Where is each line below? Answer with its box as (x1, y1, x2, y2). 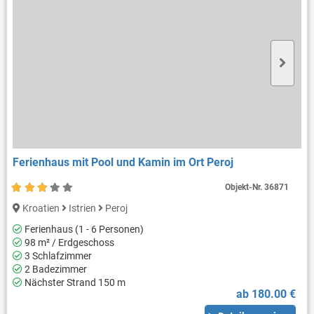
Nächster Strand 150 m (22, 276, 125, 288)
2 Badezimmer (22, 263, 87, 275)
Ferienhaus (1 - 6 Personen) (22, 223, 144, 235)
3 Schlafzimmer (22, 250, 92, 261)
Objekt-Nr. (225, 182, 265, 192)
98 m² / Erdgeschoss (22, 236, 114, 248)
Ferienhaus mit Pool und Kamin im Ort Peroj (12, 155, 233, 169)
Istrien (66, 202, 98, 214)
